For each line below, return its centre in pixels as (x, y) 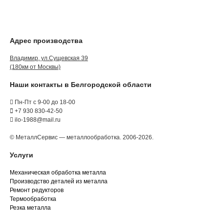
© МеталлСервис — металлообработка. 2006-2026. (82, 138)
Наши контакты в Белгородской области (81, 85)
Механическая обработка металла (58, 173)
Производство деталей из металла (59, 182)
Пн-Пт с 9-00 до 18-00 (44, 102)
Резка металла (30, 208)
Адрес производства (46, 41)
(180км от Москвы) (35, 67)
